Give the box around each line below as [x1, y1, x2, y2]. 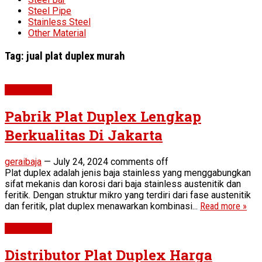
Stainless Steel [28, 16, 91, 27]
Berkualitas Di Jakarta [5, 126, 163, 145]
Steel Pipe [28, 5, 71, 16]
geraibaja [5, 156, 42, 168]
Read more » [200, 201, 247, 212]
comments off [111, 156, 168, 168]
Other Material [28, 27, 86, 39]
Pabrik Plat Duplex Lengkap [5, 107, 201, 126]
